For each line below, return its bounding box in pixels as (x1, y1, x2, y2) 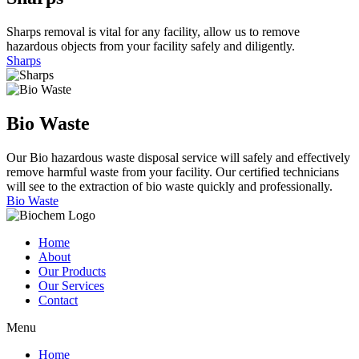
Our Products (38, 264, 106, 278)
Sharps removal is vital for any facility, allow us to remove (6, 24, 300, 38)
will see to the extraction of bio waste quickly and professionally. (6, 179, 333, 193)
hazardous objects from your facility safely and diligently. (6, 38, 295, 53)
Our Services (38, 278, 104, 292)
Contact (38, 292, 78, 307)
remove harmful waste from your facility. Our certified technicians (6, 164, 339, 179)
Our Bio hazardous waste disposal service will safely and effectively (6, 150, 350, 164)
